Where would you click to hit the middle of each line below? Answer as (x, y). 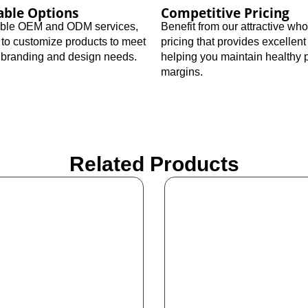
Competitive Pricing (225, 12)
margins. (182, 71)
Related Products (154, 164)
